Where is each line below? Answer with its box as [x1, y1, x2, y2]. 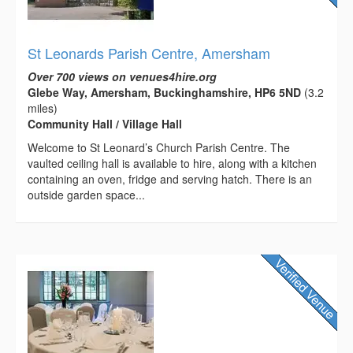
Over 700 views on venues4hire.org [28, 68, 217, 84]
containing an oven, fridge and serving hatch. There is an [28, 170, 312, 187]
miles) [28, 99, 58, 116]
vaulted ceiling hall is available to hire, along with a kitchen [28, 154, 317, 171]
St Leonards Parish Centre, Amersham [28, 42, 270, 63]
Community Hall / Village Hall [28, 115, 182, 132]
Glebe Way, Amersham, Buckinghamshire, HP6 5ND [28, 84, 301, 100]
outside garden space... [28, 186, 145, 203]
